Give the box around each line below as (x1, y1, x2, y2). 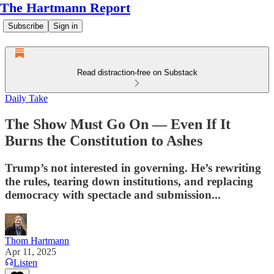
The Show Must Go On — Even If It (5, 116, 231, 132)
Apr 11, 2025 (5, 246, 56, 257)
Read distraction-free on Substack (76, 68, 198, 77)
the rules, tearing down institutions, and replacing (5, 174, 253, 188)
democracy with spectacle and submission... (5, 188, 221, 201)
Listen (13, 257, 37, 268)
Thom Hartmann (5, 235, 69, 246)
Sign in (53, 21, 78, 31)
